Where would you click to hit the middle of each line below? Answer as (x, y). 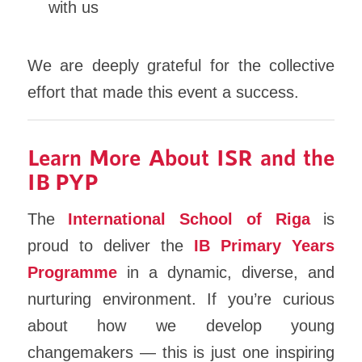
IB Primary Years (265, 246)
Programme (72, 273)
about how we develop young (181, 326)
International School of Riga (189, 219)
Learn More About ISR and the (181, 156)
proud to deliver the (111, 246)
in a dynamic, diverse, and (226, 273)
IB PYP (63, 181)
